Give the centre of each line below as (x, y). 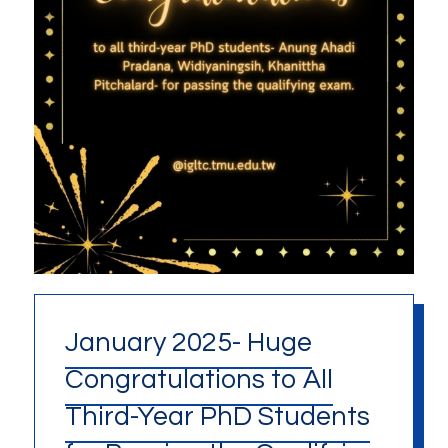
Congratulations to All (198, 379)
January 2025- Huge (188, 342)
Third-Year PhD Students (217, 416)
